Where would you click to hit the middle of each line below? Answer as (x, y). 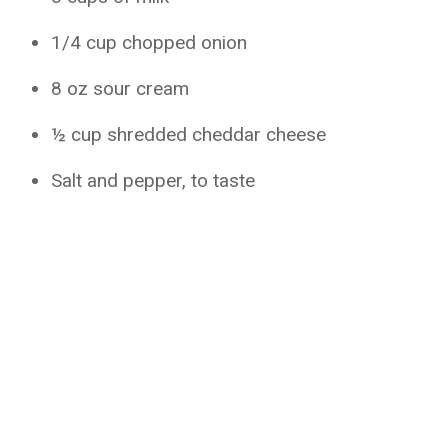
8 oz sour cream (120, 88)
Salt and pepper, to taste (153, 180)
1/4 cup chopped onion (149, 42)
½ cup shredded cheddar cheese (189, 134)
